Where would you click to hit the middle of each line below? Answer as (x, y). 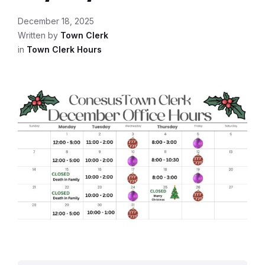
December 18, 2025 (56, 21)
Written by (39, 35)
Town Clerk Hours (64, 49)
